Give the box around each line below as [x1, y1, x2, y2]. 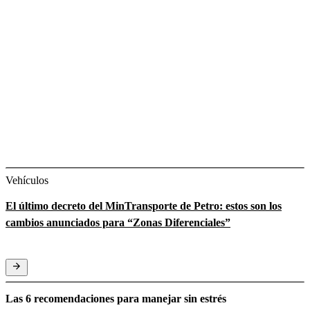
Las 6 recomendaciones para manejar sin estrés [6, 292, 226, 304]
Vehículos [6, 174, 48, 187]
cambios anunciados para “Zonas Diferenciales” [6, 217, 230, 229]
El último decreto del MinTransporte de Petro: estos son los [6, 200, 282, 212]
